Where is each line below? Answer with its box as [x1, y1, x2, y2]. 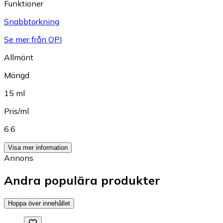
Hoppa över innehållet [8, 199, 70, 207]
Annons [4, 153, 33, 163]
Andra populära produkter [4, 173, 160, 188]
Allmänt [4, 52, 33, 63]
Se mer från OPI [4, 34, 62, 45]
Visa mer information [8, 144, 68, 152]
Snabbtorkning [4, 16, 59, 27]
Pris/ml [4, 106, 29, 116]
